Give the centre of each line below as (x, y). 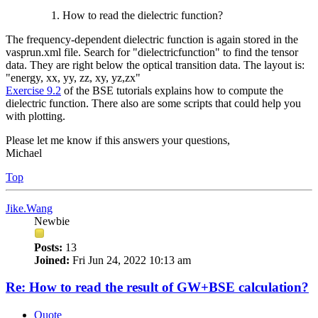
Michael (24, 153)
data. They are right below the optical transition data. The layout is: (155, 65)
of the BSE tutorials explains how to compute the (172, 90)
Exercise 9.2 (33, 90)
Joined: (52, 260)
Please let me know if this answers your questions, (118, 140)
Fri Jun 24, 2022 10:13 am (130, 260)
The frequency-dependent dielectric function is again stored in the (152, 39)
